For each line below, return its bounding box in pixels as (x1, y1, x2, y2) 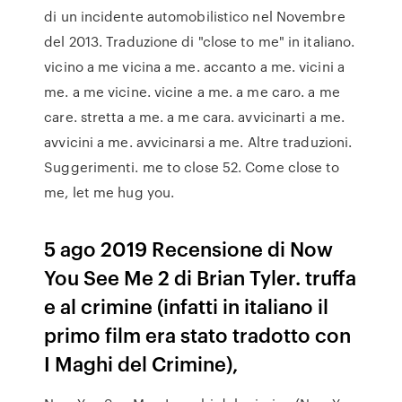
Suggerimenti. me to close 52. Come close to (44, 157, 340, 177)
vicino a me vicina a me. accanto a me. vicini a (44, 57, 345, 76)
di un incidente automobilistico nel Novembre (44, 6, 345, 26)
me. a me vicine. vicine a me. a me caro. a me (44, 82, 340, 101)
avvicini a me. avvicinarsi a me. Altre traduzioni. (44, 132, 353, 152)
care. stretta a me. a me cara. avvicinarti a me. (44, 107, 345, 127)
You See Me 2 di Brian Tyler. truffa (44, 263, 357, 291)
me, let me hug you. (44, 182, 175, 202)
